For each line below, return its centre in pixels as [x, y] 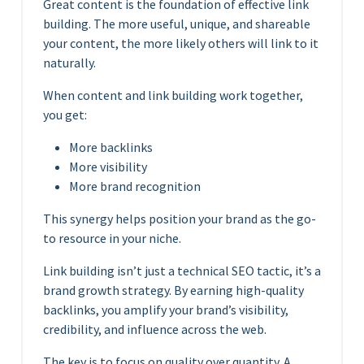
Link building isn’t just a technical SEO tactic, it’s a [182, 270]
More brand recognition [135, 186]
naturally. [69, 62]
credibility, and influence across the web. [155, 329]
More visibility [108, 166]
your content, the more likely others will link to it [181, 43]
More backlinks [111, 147]
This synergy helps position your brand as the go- [180, 218]
